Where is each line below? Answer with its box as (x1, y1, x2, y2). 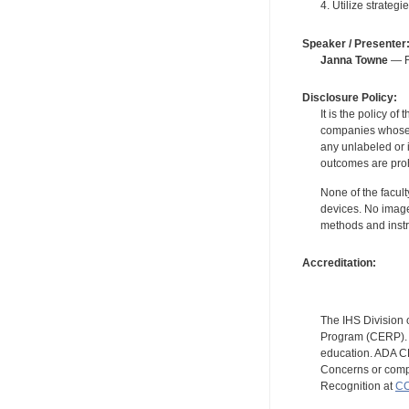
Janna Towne (320, 53, 388, 67)
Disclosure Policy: (301, 90, 397, 104)
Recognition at (320, 379, 395, 393)
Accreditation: (301, 256, 376, 269)
